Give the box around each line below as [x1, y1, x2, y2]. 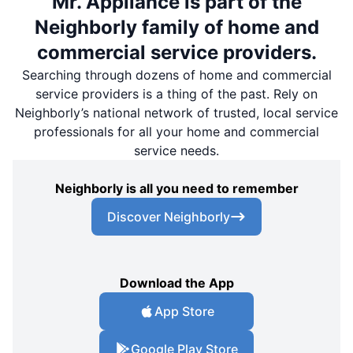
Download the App [119, 275, 234, 292]
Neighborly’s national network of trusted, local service [15, 105, 338, 121]
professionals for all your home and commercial [34, 124, 319, 140]
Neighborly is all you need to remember [54, 180, 299, 197]
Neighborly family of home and [34, 16, 319, 39]
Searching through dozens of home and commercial [21, 67, 332, 84]
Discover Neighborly [107, 209, 230, 225]
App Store [154, 303, 214, 320]
